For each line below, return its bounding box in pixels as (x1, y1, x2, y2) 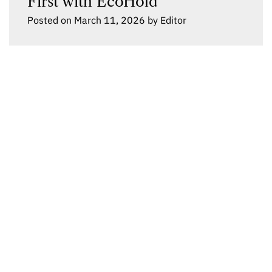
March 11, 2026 (74, 14, 145, 26)
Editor (160, 14, 186, 26)
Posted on (27, 14, 74, 26)
